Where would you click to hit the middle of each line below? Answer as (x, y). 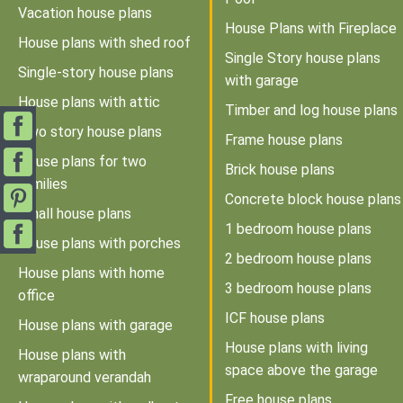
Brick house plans (280, 170)
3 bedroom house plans (298, 289)
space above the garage (301, 371)
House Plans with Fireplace (311, 29)
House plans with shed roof (104, 43)
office (36, 296)
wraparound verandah (85, 378)
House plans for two (82, 162)
